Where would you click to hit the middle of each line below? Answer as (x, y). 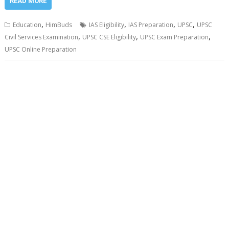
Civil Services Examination (42, 37)
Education (27, 25)
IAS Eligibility (107, 25)
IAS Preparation (151, 25)
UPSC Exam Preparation (175, 37)
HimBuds (59, 25)
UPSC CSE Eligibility (109, 37)
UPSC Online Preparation (41, 50)
